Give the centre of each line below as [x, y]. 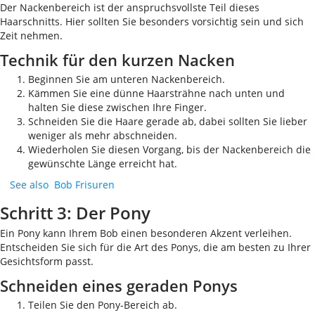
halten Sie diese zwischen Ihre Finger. [117, 107]
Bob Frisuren [84, 185]
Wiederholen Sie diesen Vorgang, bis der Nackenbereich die [169, 149]
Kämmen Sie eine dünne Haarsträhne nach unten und [156, 93]
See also [29, 185]
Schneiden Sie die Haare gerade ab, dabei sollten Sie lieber [168, 121]
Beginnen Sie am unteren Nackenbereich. [127, 79]
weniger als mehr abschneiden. [103, 135]
